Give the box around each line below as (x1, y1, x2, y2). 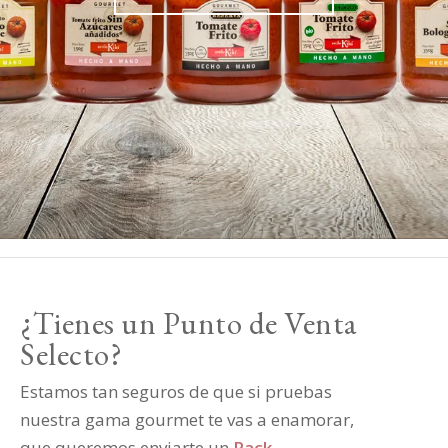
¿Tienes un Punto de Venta (20, 303, 357, 343)
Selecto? (20, 334, 122, 374)
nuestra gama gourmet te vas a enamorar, (20, 408, 354, 431)
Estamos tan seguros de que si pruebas (20, 380, 332, 403)
